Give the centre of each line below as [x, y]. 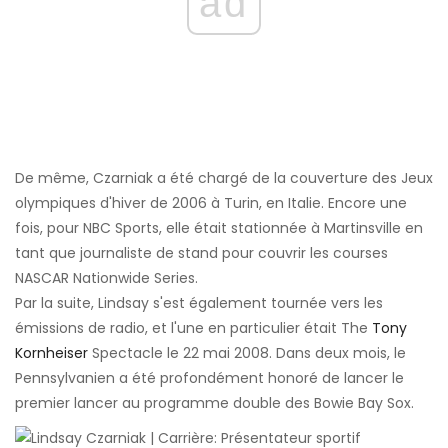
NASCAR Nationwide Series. [106, 277]
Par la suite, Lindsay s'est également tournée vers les [199, 302]
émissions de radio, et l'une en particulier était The [193, 327]
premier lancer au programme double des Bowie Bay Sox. [214, 402]
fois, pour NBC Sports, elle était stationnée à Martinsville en [219, 227]
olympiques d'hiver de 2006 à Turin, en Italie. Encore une [211, 202]
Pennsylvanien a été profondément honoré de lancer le [209, 377]
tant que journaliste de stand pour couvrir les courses [201, 252]
